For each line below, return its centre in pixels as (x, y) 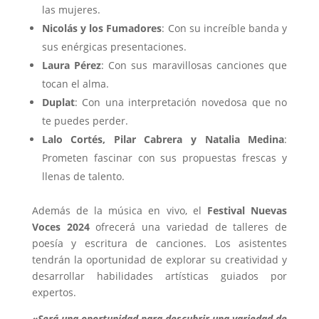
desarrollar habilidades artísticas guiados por (159, 276)
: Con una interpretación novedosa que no (181, 102)
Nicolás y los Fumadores (102, 28)
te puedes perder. (85, 120)
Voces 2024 (61, 226)
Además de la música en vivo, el (120, 210)
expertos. (54, 292)
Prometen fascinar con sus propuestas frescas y (164, 157)
